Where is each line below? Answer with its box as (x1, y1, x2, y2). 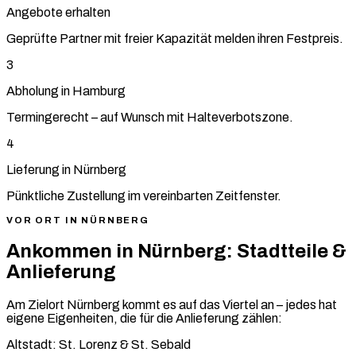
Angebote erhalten (6, 5, 110, 19)
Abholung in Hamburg (6, 83, 126, 98)
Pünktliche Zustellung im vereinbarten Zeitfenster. (6, 188, 281, 203)
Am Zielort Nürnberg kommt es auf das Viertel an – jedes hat (6, 297, 337, 311)
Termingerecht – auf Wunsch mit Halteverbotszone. (6, 110, 293, 124)
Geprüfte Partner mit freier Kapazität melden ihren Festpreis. (6, 31, 343, 45)
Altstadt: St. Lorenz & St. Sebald (6, 337, 191, 351)
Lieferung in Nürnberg (6, 162, 126, 176)
